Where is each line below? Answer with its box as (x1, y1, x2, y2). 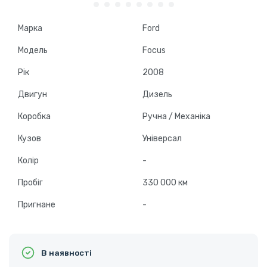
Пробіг (18, 178, 43, 188)
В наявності (41, 248, 92, 258)
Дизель (142, 89, 172, 100)
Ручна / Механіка (142, 111, 210, 122)
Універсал (142, 133, 182, 144)
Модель (18, 45, 48, 56)
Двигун (18, 89, 47, 100)
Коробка (18, 111, 51, 122)
